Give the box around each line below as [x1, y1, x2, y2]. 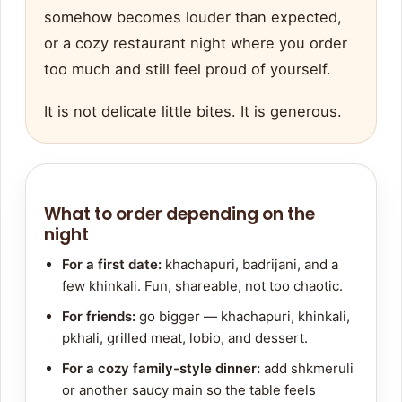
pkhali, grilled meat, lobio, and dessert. [62, 329, 308, 347]
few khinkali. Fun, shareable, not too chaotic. [62, 277, 343, 295]
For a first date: [62, 256, 162, 274]
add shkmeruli [260, 360, 354, 378]
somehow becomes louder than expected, [44, 8, 342, 27]
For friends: [62, 308, 135, 326]
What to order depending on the [44, 202, 315, 227]
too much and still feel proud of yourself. [44, 60, 331, 79]
